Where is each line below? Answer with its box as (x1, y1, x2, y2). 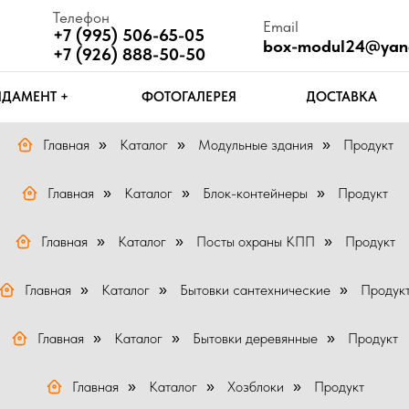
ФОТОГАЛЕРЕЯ (81, 79, 167, 94)
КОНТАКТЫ (330, 79, 394, 94)
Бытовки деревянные (193, 330, 318, 347)
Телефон (3, 7, 55, 25)
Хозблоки (226, 378, 284, 395)
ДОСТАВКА (228, 79, 293, 94)
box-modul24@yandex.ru (190, 31, 363, 51)
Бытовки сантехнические (180, 281, 330, 299)
